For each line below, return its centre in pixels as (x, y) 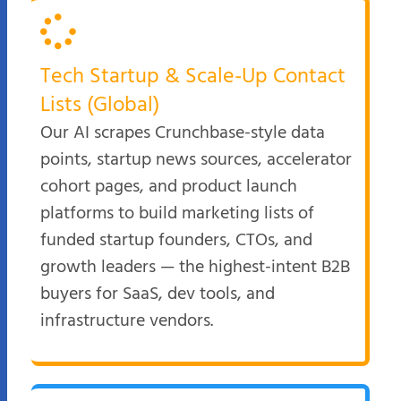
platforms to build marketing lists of (177, 205)
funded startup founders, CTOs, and (176, 231)
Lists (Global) (100, 96)
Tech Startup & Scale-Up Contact (193, 68)
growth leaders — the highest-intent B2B (195, 258)
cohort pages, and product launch (169, 178)
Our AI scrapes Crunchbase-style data (183, 124)
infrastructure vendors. (127, 312)
